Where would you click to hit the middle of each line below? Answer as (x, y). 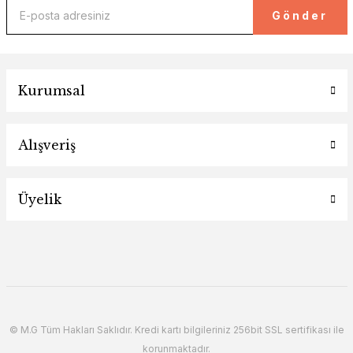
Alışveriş (46, 145)
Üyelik (39, 199)
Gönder (300, 15)
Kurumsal (51, 91)
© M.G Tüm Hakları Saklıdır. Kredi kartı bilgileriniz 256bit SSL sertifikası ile (176, 330)
